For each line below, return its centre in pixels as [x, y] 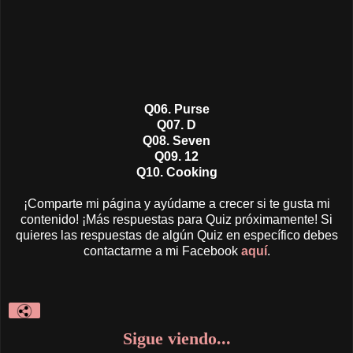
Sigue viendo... [176, 338]
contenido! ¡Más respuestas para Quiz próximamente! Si [176, 219]
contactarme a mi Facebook [162, 251]
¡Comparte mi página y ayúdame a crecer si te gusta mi [176, 203]
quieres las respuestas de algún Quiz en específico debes [176, 235]
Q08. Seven [176, 140]
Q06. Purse [176, 109]
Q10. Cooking [176, 172]
